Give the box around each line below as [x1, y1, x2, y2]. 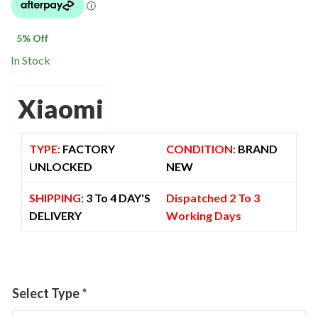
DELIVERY [28, 208, 82, 222]
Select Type [12, 285, 82, 301]
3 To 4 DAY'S [83, 190, 150, 204]
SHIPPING [28, 190, 81, 204]
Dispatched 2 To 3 [165, 190, 260, 204]
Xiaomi [18, 92, 104, 124]
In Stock [11, 53, 50, 67]
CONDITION [165, 141, 233, 155]
